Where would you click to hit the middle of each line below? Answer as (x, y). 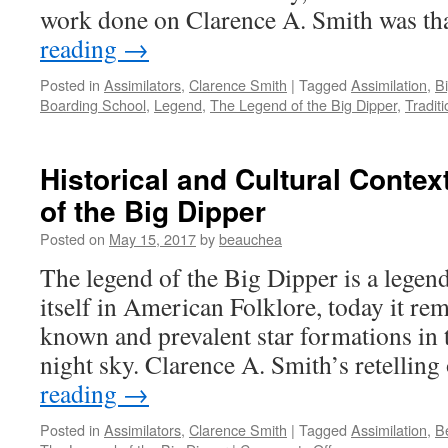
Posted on (72, 238)
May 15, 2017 (152, 238)
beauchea (250, 238)
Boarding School (93, 104)
